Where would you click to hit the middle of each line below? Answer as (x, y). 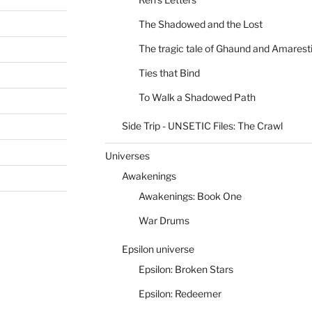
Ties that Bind (169, 73)
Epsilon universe (158, 249)
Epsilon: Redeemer (180, 294)
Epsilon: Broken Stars (186, 269)
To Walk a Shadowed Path (197, 97)
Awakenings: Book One (190, 196)
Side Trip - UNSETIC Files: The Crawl (202, 126)
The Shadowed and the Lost (200, 24)
